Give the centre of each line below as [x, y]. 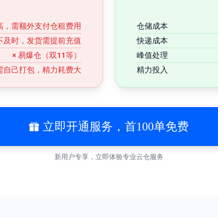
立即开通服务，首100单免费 [116, 127]
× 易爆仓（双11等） [47, 55]
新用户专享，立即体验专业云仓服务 [109, 157]
